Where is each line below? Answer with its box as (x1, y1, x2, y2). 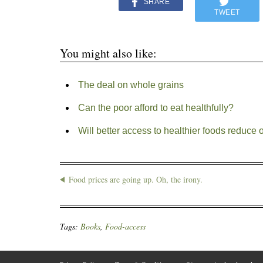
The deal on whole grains (77, 79, 184, 90)
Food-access (105, 220, 146, 232)
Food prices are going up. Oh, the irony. (69, 173, 203, 185)
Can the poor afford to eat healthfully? (77, 102, 234, 113)
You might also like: (60, 45, 157, 61)
